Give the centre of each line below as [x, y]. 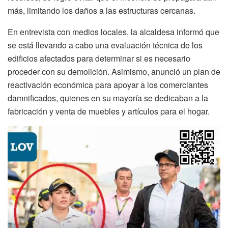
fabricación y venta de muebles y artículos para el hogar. [109, 111]
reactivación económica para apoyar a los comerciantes [108, 85]
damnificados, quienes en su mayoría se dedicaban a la [108, 98]
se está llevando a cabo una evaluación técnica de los [105, 45]
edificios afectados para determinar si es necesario [99, 59]
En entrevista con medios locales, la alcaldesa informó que [113, 32]
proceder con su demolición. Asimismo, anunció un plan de [114, 72]
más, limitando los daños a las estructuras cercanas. [102, 11]
